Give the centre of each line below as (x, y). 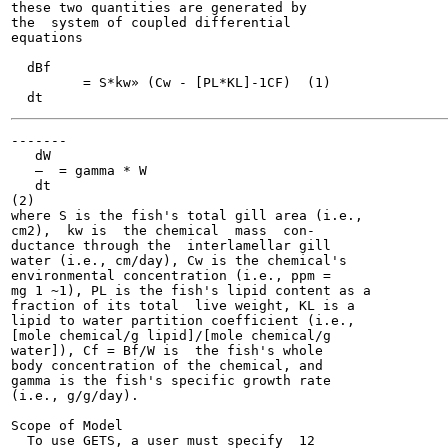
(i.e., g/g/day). (75, 395)
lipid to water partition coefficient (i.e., (183, 320)
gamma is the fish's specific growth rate (171, 380)
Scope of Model (67, 425)
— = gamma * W (79, 170)
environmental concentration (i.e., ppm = (171, 275)
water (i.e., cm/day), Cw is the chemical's (179, 260)
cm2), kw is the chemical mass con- (163, 230)
